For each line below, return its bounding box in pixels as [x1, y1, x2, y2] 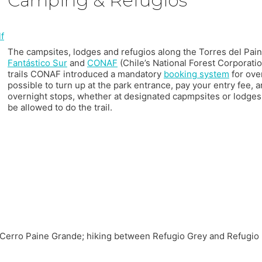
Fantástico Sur [7, 57, 67, 69]
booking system [163, 68, 229, 80]
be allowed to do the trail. [7, 102, 112, 113]
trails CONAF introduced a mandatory [7, 68, 164, 80]
